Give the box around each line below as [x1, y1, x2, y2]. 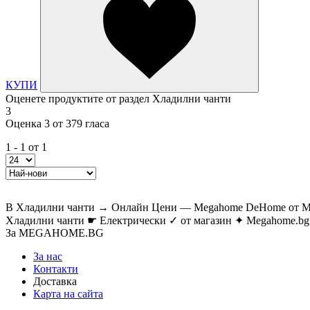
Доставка [33, 275, 77, 288]
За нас [33, 250, 62, 263]
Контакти [33, 263, 78, 275]
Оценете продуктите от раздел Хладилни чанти [6, 93, 231, 105]
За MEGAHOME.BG [6, 227, 104, 239]
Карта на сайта [33, 288, 103, 300]
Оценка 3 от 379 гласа [6, 118, 109, 130]
